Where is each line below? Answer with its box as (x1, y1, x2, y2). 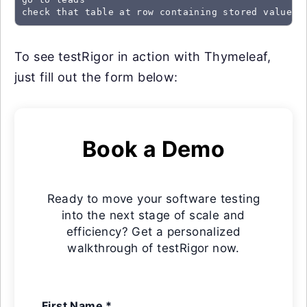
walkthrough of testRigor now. (67, 241, 240, 255)
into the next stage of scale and (62, 208, 245, 222)
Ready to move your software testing (47, 191, 260, 206)
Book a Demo (82, 135, 225, 162)
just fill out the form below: (14, 69, 178, 84)
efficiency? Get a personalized (66, 224, 241, 238)
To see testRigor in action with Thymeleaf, (14, 49, 271, 64)
